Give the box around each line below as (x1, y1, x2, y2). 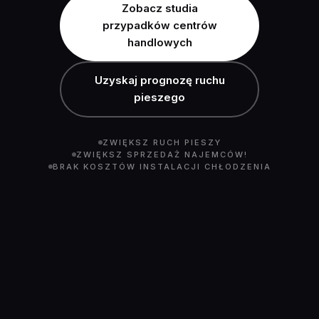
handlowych (127, 35, 192, 49)
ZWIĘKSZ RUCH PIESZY (102, 137, 221, 147)
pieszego (134, 90, 185, 105)
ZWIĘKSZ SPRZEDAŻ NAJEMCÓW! (75, 149, 248, 159)
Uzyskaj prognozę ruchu (94, 73, 225, 88)
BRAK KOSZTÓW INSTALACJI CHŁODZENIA (52, 161, 271, 172)
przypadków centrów (102, 18, 217, 32)
